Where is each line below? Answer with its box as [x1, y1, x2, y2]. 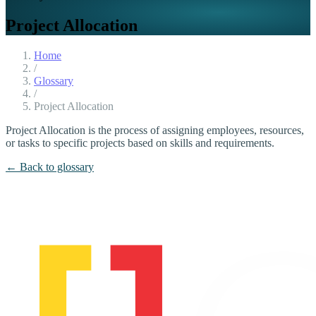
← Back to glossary [6, 160, 94, 173]
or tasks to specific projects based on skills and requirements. [6, 136, 274, 149]
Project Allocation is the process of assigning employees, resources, [6, 123, 304, 136]
